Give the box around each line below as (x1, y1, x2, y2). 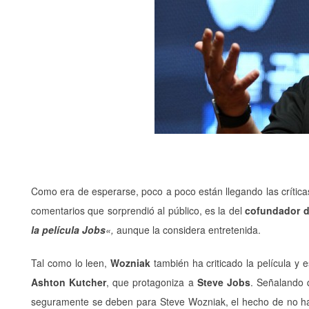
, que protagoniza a (106, 275, 194, 289)
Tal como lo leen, (31, 256, 111, 270)
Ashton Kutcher (31, 275, 107, 289)
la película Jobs (31, 223, 106, 237)
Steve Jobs (193, 275, 250, 289)
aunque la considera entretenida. (114, 223, 261, 237)
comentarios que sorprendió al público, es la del (31, 203, 246, 217)
